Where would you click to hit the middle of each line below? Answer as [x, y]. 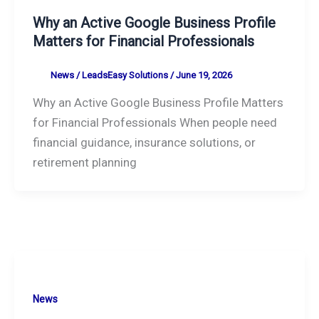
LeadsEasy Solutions [126, 75]
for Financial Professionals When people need [155, 123]
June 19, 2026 [204, 75]
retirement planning [84, 163]
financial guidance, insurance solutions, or [144, 143]
